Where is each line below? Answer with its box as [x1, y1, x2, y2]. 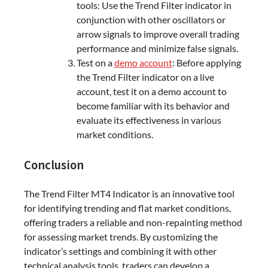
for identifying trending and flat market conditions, [24, 202, 231, 214]
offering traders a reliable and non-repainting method [24, 217, 242, 229]
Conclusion [24, 157, 84, 173]
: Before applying [172, 56, 241, 68]
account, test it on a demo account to [77, 85, 227, 97]
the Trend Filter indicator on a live [77, 71, 214, 83]
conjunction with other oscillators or [77, 13, 226, 25]
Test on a [77, 56, 114, 68]
